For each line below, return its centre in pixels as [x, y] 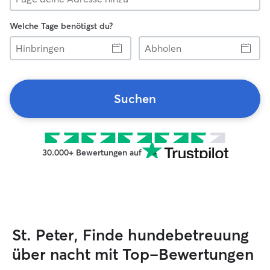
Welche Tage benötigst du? [61, 26]
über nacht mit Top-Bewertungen [133, 254]
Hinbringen [30, 41]
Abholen [154, 41]
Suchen [135, 99]
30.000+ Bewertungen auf [92, 152]
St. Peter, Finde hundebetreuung [130, 235]
